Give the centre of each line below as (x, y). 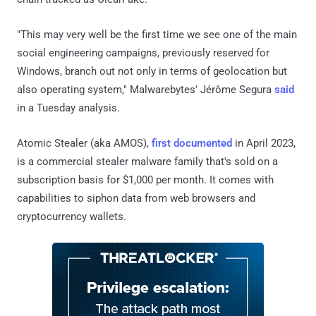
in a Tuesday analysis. (68, 108)
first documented (192, 143)
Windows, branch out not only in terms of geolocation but (152, 71)
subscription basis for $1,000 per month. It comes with (145, 180)
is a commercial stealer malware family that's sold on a (147, 161)
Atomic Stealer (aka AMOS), (84, 143)
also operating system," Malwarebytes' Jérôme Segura (146, 89)
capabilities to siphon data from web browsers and (136, 198)
